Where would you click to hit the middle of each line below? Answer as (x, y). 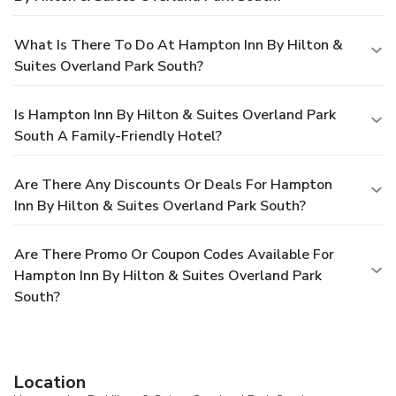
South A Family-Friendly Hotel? (118, 136)
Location (49, 382)
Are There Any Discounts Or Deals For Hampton (173, 184)
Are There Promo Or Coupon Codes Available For (174, 254)
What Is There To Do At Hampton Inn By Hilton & (179, 45)
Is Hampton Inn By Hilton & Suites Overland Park (175, 114)
